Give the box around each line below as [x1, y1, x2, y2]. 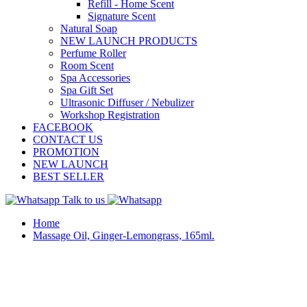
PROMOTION [33, 145, 99, 158]
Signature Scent [88, 10, 156, 22]
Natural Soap [60, 22, 117, 34]
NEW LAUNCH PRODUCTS [60, 34, 197, 47]
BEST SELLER [33, 170, 104, 182]
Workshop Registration [60, 108, 160, 121]
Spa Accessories [60, 71, 130, 84]
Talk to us [60, 193, 108, 206]
